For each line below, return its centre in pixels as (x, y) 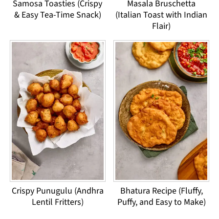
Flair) (162, 26)
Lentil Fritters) (57, 202)
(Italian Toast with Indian (162, 15)
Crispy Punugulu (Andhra (57, 191)
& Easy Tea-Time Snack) (57, 15)
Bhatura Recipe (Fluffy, (161, 191)
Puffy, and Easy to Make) (161, 202)
